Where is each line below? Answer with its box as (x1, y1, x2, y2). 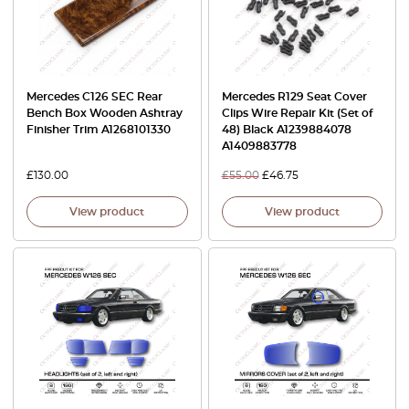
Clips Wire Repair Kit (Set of (221, 107, 372, 119)
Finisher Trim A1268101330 (26, 123, 171, 135)
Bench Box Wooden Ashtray (26, 107, 183, 119)
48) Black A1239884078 (221, 123, 351, 135)
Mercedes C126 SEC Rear (26, 90, 163, 102)
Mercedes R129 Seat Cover (221, 90, 367, 102)
